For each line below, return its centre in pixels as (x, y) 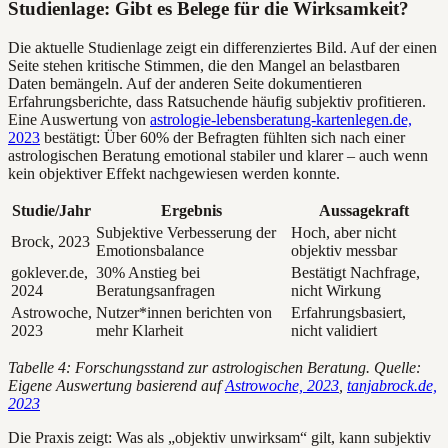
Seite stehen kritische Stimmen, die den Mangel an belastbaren (204, 65)
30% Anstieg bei (148, 272)
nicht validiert (334, 330)
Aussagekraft (364, 210)
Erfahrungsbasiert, (348, 312)
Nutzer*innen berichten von (184, 312)
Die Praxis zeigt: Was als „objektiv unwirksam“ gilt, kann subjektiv (219, 437)
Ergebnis (191, 210)
